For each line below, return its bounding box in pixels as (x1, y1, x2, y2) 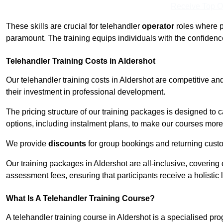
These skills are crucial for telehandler (6, 22, 142, 31)
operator (142, 22, 174, 31)
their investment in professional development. (6, 88, 165, 97)
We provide (6, 139, 48, 148)
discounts (48, 139, 86, 148)
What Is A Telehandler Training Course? (6, 194, 155, 203)
